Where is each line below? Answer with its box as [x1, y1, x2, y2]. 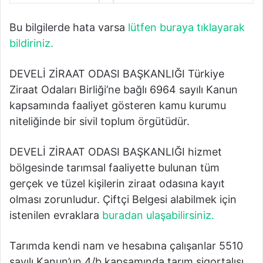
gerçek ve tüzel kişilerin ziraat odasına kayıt [9, 177, 225, 190]
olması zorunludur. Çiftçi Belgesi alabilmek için [9, 193, 237, 205]
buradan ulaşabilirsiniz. [102, 208, 214, 221]
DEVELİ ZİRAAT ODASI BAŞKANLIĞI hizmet [9, 145, 222, 158]
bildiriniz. [9, 36, 53, 49]
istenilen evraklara [9, 208, 102, 221]
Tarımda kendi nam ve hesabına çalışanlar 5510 [9, 239, 243, 252]
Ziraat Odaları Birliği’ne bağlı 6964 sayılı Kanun [9, 83, 238, 96]
